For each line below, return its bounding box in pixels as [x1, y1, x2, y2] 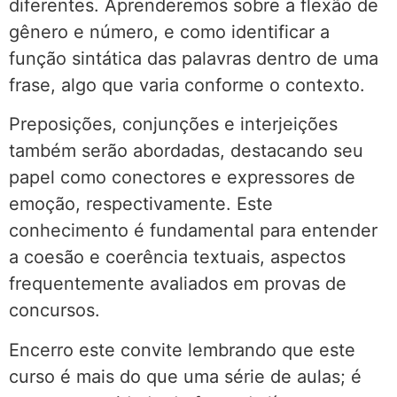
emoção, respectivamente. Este [9, 193, 273, 215]
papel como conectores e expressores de [9, 167, 355, 189]
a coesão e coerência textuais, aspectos [9, 246, 346, 269]
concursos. [9, 300, 100, 322]
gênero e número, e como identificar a [9, 20, 330, 43]
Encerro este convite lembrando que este [9, 339, 355, 361]
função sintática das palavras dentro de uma [9, 47, 378, 69]
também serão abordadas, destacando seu [9, 140, 363, 162]
